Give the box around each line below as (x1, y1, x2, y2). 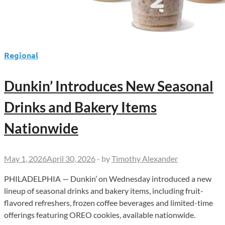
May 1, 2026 (4, 154, 47, 164)
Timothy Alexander (111, 154, 178, 164)
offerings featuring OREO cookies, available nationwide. (4, 210, 195, 220)
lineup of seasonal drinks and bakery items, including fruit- (4, 186, 203, 196)
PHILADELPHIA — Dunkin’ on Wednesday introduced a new (4, 174, 211, 184)
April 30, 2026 (47, 154, 95, 164)
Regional (4, 50, 38, 61)
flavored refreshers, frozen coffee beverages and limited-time (4, 198, 213, 208)
